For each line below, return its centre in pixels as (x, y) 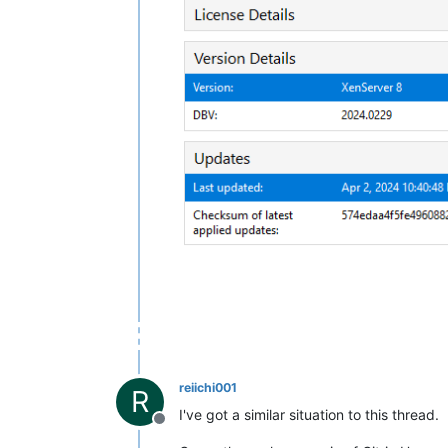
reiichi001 (208, 388)
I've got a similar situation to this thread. (309, 415)
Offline (183, 429)
